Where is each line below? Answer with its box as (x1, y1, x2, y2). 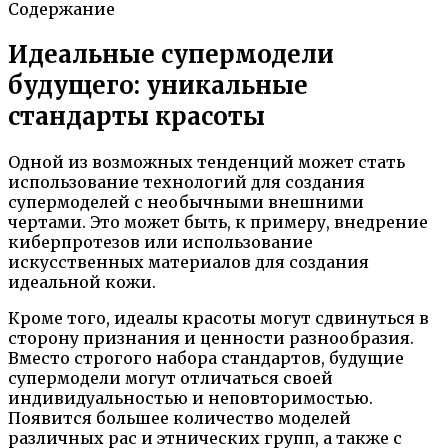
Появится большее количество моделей (8, 407, 351, 428)
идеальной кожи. (8, 271, 156, 292)
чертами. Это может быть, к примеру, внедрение (8, 211, 428, 232)
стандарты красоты (8, 100, 265, 132)
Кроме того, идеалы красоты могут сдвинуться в (8, 307, 429, 328)
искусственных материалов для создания (8, 251, 369, 272)
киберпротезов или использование (8, 231, 313, 252)
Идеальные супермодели (8, 38, 334, 70)
